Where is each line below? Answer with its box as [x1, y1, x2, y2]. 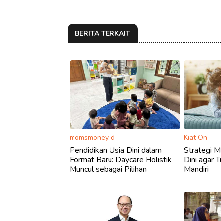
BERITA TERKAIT [75, 28, 130, 38]
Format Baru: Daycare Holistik [70, 154, 172, 165]
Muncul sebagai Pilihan [70, 163, 147, 175]
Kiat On [184, 132, 208, 142]
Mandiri [184, 163, 209, 175]
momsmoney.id [70, 132, 115, 142]
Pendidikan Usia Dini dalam [70, 145, 162, 156]
